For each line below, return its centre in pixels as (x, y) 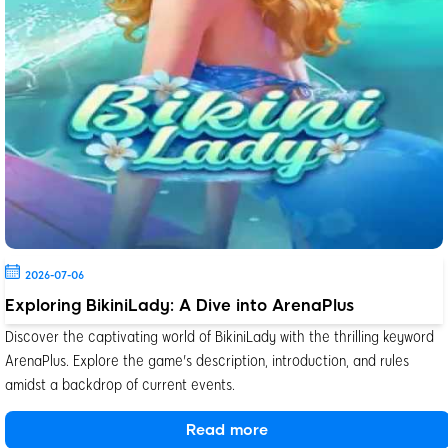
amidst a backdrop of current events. (120, 383)
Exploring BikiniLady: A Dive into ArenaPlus (179, 305)
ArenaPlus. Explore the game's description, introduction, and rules (207, 359)
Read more (227, 429)
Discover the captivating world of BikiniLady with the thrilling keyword (219, 335)
